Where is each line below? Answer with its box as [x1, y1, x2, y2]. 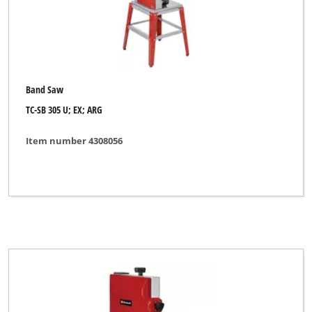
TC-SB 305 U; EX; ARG [26, 102, 103, 116]
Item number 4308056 [26, 134, 123, 148]
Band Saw [26, 83, 64, 97]
